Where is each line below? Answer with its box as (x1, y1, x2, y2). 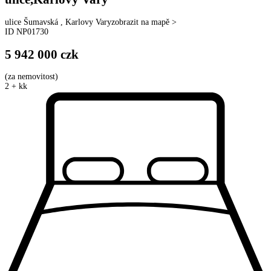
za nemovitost (8, 72, 55, 82)
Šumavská (24, 17, 58, 27)
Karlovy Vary (65, 17, 111, 27)
